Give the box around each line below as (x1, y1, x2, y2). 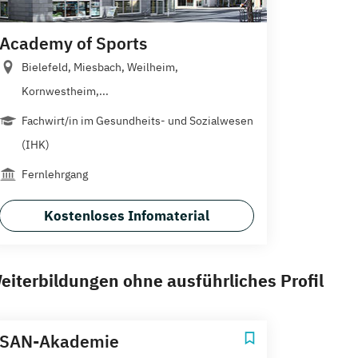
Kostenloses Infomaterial (44, 207, 209, 225)
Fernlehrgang (22, 167, 88, 181)
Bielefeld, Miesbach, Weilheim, (22, 60, 178, 74)
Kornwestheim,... (22, 84, 109, 98)
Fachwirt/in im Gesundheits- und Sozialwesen (22, 113, 253, 128)
